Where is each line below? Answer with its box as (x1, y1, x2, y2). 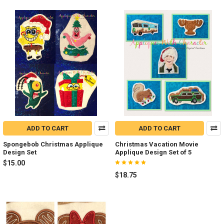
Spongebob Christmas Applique (3, 140, 103, 148)
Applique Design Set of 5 (115, 148, 191, 156)
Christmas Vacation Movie (115, 140, 198, 148)
